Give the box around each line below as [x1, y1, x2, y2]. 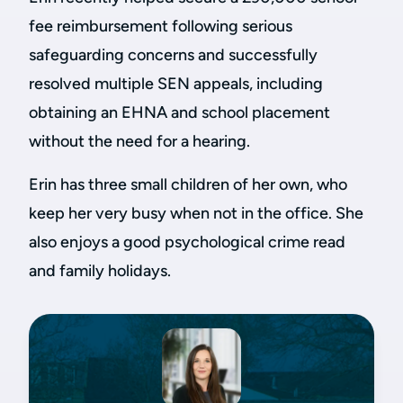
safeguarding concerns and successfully [29, 45, 318, 65]
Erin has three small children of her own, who [29, 175, 347, 194]
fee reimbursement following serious [29, 16, 292, 36]
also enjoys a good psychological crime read [29, 232, 345, 252]
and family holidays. [29, 261, 171, 281]
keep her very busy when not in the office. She [29, 203, 363, 223]
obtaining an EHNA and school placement [29, 103, 330, 122]
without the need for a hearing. [29, 131, 250, 151]
